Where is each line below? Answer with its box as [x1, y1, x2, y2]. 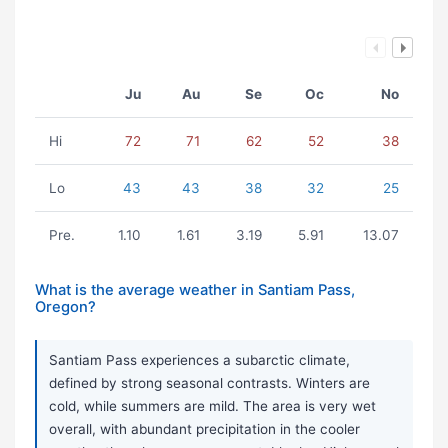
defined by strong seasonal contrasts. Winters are [49, 375, 370, 392]
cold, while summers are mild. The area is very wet [49, 398, 376, 415]
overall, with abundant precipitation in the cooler [49, 421, 360, 438]
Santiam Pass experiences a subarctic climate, [49, 352, 350, 369]
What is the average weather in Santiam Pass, [35, 281, 355, 300]
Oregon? [35, 298, 96, 317]
